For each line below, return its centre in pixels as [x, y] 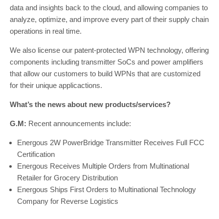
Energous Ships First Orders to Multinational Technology [107, 189]
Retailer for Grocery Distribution [67, 178]
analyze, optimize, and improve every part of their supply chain [109, 19]
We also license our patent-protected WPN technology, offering [109, 50]
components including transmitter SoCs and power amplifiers [107, 62]
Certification [36, 154]
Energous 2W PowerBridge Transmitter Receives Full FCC [111, 142]
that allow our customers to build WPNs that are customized [105, 74]
